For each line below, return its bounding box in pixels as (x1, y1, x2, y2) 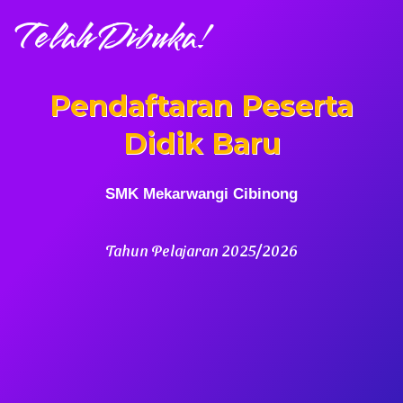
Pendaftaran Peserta (49, 88, 354, 124)
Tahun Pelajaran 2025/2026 (105, 241, 298, 260)
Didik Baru (122, 126, 281, 162)
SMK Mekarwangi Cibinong (105, 185, 298, 203)
